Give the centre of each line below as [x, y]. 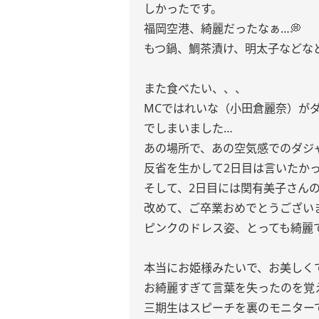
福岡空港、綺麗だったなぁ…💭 [223, 28]
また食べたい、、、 [195, 88]
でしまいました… [188, 128]
